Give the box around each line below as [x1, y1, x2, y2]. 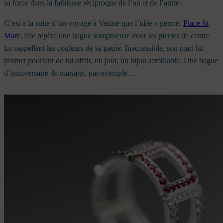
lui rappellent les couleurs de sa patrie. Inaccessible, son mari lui [4, 44, 204, 53]
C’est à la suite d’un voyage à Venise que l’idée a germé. [4, 19, 183, 28]
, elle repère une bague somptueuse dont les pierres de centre [20, 31, 210, 40]
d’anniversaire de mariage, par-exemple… [4, 69, 135, 78]
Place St [183, 19, 209, 28]
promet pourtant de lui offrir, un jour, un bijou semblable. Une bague [4, 56, 218, 65]
